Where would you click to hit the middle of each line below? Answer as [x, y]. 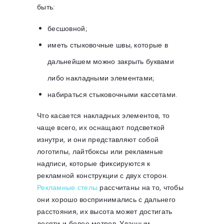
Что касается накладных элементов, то [103, 115]
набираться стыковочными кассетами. [112, 94]
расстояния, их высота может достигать [105, 211]
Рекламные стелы [67, 187]
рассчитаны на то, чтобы [140, 187]
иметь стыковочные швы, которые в [108, 45]
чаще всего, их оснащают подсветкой [101, 127]
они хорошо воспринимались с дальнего [106, 199]
